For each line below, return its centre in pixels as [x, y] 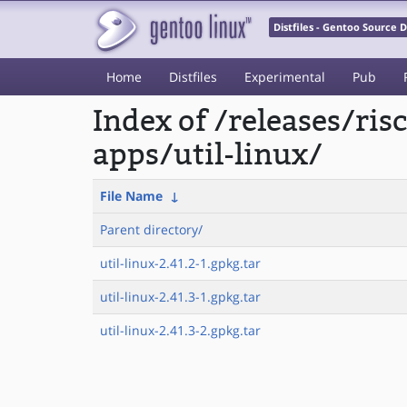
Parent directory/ [151, 229]
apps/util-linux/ [208, 155]
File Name [131, 196]
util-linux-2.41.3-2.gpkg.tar [180, 330]
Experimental [285, 77]
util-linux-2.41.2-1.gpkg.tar [180, 263]
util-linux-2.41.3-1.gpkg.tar [180, 297]
